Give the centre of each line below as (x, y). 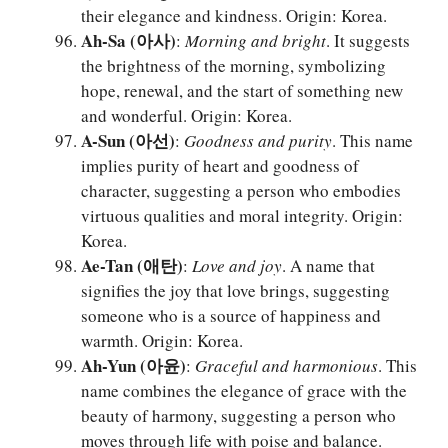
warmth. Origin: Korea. (162, 341)
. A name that (328, 266)
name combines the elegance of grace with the (244, 391)
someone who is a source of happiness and (231, 316)
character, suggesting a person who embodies (241, 191)
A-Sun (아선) (128, 141)
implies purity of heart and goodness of (220, 166)
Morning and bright (255, 41)
